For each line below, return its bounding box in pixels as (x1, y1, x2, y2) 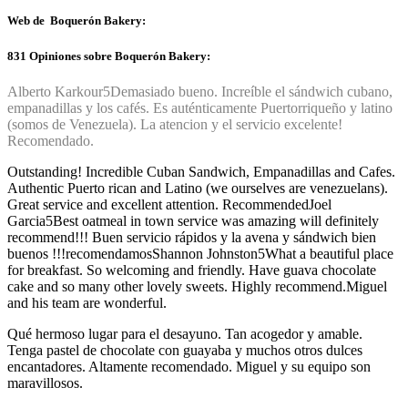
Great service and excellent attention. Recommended (7, 196, 309, 212)
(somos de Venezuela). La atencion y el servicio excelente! (7, 116, 342, 132)
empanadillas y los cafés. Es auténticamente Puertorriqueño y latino (7, 99, 393, 116)
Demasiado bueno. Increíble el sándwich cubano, (110, 83, 393, 99)
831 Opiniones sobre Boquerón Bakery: (7, 48, 210, 63)
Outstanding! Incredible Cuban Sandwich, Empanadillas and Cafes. (7, 163, 395, 179)
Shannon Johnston (152, 245, 258, 261)
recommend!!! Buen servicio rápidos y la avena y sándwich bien (7, 229, 376, 245)
